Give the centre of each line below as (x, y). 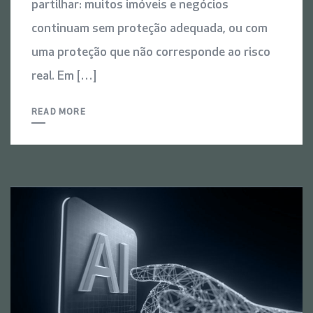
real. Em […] (64, 77)
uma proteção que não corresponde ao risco (151, 53)
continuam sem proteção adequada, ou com (150, 29)
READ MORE (59, 113)
